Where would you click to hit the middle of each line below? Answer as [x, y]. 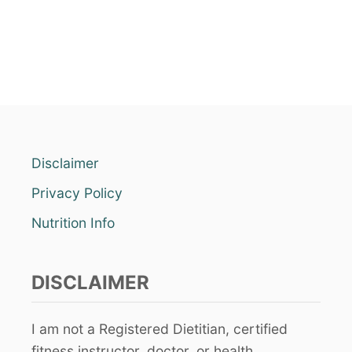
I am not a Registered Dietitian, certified [159, 329]
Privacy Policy [77, 193]
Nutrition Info [73, 223]
